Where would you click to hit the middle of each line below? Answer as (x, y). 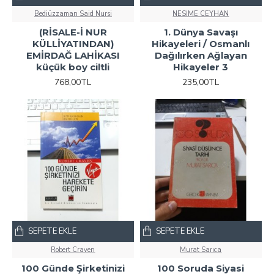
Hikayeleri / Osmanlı (201, 43)
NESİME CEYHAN (201, 13)
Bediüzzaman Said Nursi (73, 13)
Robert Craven (73, 250)
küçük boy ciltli (73, 67)
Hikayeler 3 (201, 67)
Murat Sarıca (201, 250)
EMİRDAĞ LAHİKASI (73, 55)
